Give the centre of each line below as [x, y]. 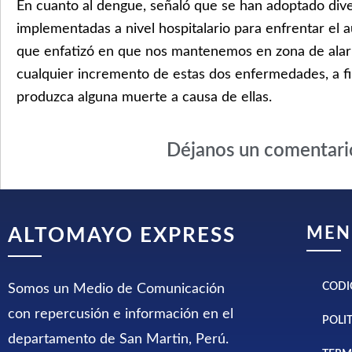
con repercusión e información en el [121, 314]
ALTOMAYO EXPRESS [122, 235]
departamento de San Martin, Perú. [118, 339]
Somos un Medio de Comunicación [116, 289]
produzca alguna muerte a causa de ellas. [144, 98]
